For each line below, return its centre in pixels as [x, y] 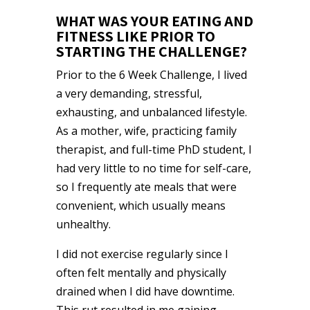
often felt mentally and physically [141, 272]
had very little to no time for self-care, [153, 168]
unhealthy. [83, 224]
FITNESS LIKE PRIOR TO [135, 36]
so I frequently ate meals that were [146, 186]
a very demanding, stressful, [129, 93]
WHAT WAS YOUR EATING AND [154, 20]
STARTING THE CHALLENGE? [151, 51]
